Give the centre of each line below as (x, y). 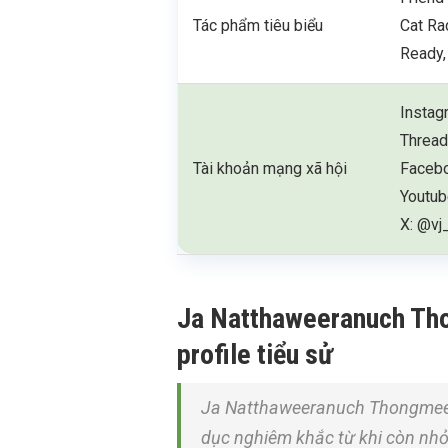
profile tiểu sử (255, 354)
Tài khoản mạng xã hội (270, 168)
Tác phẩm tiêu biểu (258, 25)
